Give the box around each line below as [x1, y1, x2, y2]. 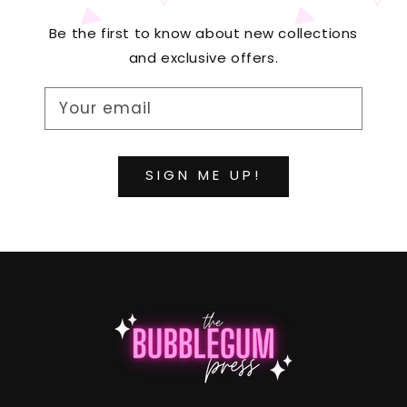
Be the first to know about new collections [48, 23, 359, 43]
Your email [59, 96, 152, 119]
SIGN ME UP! [145, 165, 262, 184]
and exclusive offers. [128, 47, 279, 67]
